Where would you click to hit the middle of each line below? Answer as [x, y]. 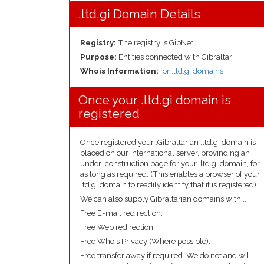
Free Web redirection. [118, 227]
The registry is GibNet [155, 43]
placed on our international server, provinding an [165, 153]
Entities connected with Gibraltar [175, 57]
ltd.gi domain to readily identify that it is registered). [169, 185]
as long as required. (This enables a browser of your [170, 174]
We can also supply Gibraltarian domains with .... [165, 199]
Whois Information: [120, 71]
